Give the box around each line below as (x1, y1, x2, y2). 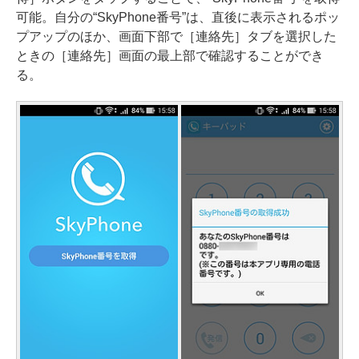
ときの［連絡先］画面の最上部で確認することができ (16, 49, 324, 63)
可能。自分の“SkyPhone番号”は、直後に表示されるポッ (16, 10, 340, 24)
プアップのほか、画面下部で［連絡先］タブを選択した (16, 30, 337, 43)
